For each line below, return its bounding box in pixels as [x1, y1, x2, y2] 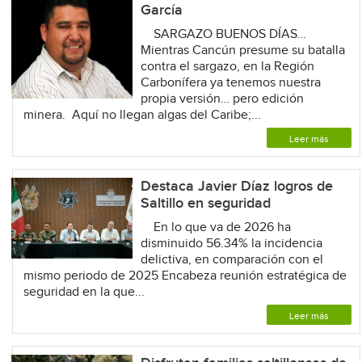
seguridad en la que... [23, 284, 145, 300]
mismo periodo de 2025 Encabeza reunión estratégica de [23, 267, 347, 284]
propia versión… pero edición [140, 90, 304, 107]
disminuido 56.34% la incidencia [140, 235, 322, 251]
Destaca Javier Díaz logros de [140, 177, 333, 195]
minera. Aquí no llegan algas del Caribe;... [23, 107, 261, 123]
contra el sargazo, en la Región [140, 58, 314, 74]
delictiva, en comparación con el [140, 251, 323, 267]
